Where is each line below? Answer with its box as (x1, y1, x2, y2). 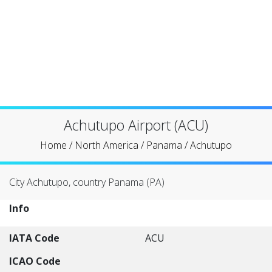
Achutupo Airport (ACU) (64, 115, 208, 135)
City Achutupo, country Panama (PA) (9, 175, 165, 189)
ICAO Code (9, 254, 61, 268)
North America (75, 138, 138, 152)
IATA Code (9, 231, 59, 245)
